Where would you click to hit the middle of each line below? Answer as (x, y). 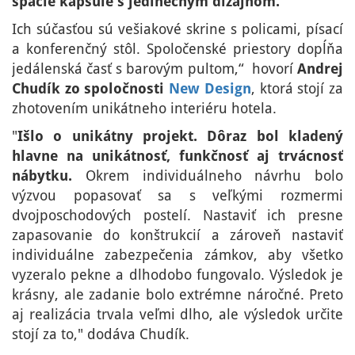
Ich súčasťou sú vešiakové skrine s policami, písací (177, 29)
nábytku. (42, 176)
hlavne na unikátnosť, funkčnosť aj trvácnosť (177, 156)
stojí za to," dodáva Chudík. (103, 334)
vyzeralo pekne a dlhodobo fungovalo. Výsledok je (177, 275)
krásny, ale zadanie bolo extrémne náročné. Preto (177, 295)
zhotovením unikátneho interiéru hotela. (144, 109)
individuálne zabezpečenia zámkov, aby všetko (177, 255)
